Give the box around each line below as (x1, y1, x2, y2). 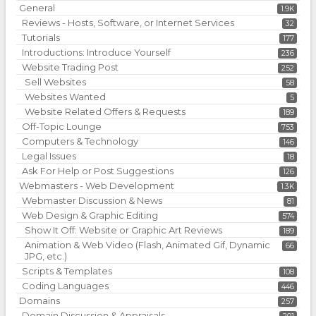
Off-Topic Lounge (22, 120, 102, 132)
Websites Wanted (25, 90, 106, 102)
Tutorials (22, 31, 60, 43)
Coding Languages (22, 279, 109, 291)
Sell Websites (25, 75, 86, 87)
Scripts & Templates (22, 265, 112, 276)
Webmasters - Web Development (19, 179, 174, 191)
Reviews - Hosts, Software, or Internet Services (22, 16, 234, 28)
